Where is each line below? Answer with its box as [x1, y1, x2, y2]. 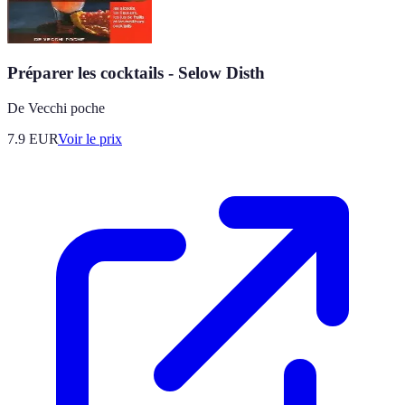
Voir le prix [58, 131, 122, 147]
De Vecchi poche [7, 100, 105, 117]
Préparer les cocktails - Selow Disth [7, 63, 265, 83]
